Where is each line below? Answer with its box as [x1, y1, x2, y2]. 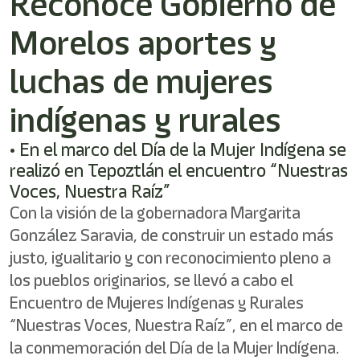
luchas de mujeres [10, 58, 273, 104]
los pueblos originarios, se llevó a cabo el [10, 268, 293, 292]
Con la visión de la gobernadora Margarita [10, 201, 301, 224]
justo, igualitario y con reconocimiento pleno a [10, 246, 331, 269]
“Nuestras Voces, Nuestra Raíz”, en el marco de [10, 313, 343, 337]
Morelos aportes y [10, 19, 276, 66]
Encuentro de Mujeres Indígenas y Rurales [10, 291, 304, 314]
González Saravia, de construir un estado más [10, 223, 333, 247]
